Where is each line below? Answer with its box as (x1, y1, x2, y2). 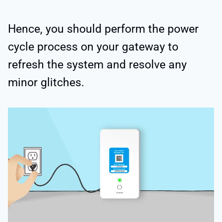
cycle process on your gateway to (8, 40, 178, 54)
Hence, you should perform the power (8, 22, 199, 36)
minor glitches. (8, 75, 84, 89)
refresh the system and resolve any (8, 57, 187, 71)
